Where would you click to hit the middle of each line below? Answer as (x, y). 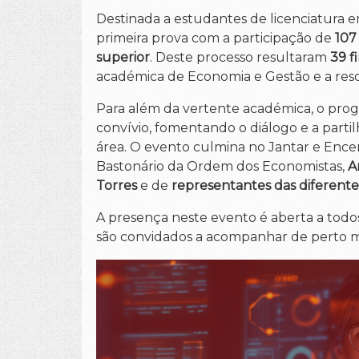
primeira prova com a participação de (216, 38)
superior (123, 57)
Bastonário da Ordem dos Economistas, (222, 166)
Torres (117, 186)
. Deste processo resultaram (238, 57)
